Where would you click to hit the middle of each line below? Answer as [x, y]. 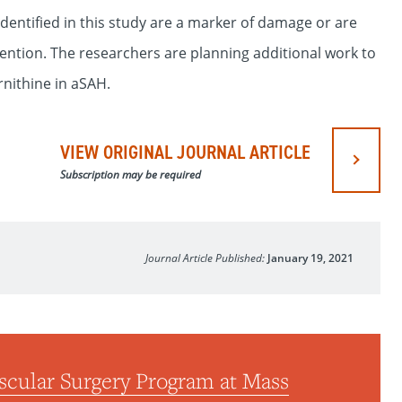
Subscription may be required [131, 174]
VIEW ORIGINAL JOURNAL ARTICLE [185, 152]
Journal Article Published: [206, 258]
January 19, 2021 [310, 258]
